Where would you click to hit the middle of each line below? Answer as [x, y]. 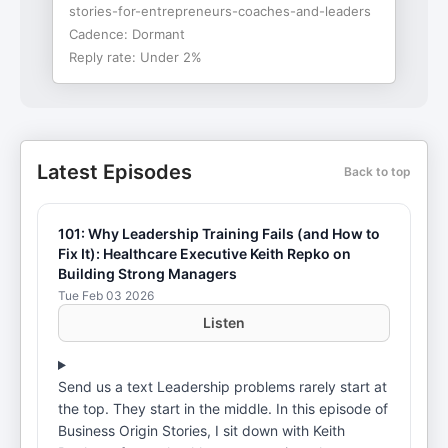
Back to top [377, 171]
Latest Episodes [114, 172]
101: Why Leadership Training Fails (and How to [219, 233]
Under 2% [171, 57]
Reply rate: [104, 57]
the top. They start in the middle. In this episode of [223, 408]
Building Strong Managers [147, 273]
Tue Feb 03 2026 [106, 295]
